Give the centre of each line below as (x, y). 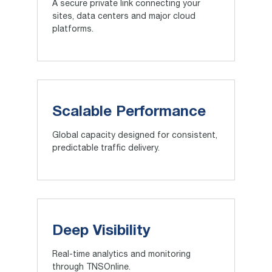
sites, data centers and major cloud (124, 17)
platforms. (73, 30)
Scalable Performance (129, 113)
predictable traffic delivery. (106, 149)
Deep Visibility (101, 232)
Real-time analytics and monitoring (121, 255)
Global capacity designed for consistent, (134, 136)
